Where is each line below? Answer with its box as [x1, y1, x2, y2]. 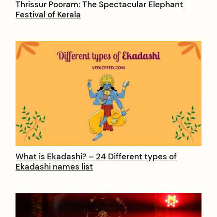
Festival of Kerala [15, 9, 81, 20]
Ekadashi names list [15, 161, 93, 172]
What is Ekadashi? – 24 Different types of [15, 151, 177, 162]
